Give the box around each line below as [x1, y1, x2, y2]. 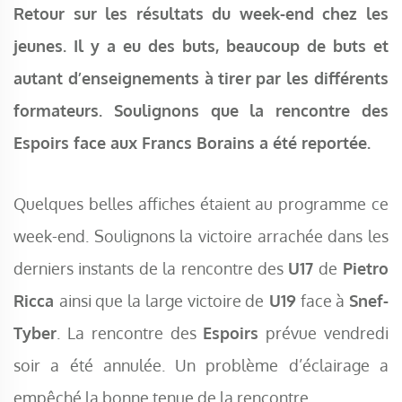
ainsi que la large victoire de [58, 290, 265, 311]
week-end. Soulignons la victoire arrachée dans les [13, 225, 389, 247]
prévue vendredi [258, 322, 389, 344]
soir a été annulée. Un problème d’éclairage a [13, 354, 389, 376]
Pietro [336, 258, 389, 279]
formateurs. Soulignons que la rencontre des [13, 100, 389, 121]
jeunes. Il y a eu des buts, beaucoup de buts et [13, 35, 389, 57]
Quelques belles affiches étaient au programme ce [13, 193, 389, 214]
